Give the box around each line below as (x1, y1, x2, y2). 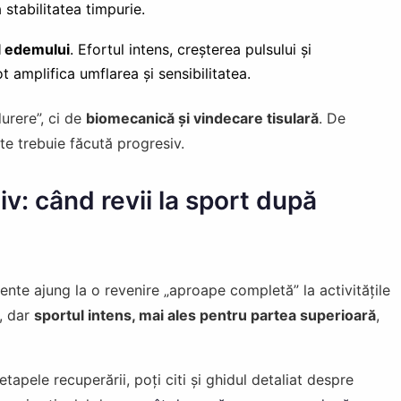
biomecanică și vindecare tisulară (86, 108, 319, 127)
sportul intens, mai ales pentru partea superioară (34, 305, 376, 324)
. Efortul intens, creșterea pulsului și (69, 39, 311, 58)
